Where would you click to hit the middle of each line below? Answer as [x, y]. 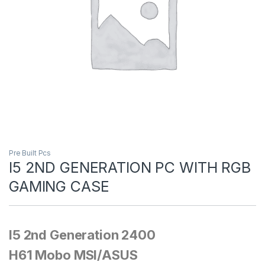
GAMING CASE [59, 187]
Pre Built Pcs [30, 153]
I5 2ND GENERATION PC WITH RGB [130, 168]
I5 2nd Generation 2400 [82, 235]
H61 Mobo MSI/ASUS [73, 255]
